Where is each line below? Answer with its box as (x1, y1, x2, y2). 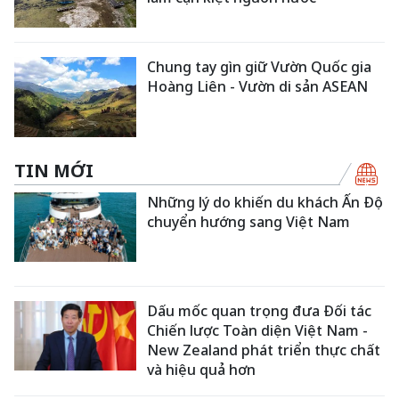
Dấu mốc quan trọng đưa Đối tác (147, 301, 372, 322)
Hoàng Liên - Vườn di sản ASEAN (147, 77, 369, 97)
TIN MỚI (14, 158, 94, 183)
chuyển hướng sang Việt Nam (147, 211, 351, 232)
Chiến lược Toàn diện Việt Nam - (147, 321, 369, 341)
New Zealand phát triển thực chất (147, 340, 381, 361)
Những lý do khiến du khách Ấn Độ (147, 191, 384, 212)
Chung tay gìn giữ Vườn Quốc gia (147, 57, 372, 77)
